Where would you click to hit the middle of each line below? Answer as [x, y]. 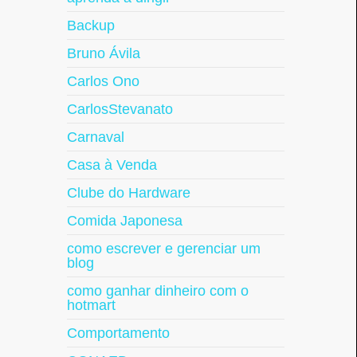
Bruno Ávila [103, 53]
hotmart [91, 305]
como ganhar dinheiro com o [157, 291]
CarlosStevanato [120, 109]
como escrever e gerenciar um [163, 249]
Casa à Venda [112, 165]
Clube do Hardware [128, 193]
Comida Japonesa [124, 221]
